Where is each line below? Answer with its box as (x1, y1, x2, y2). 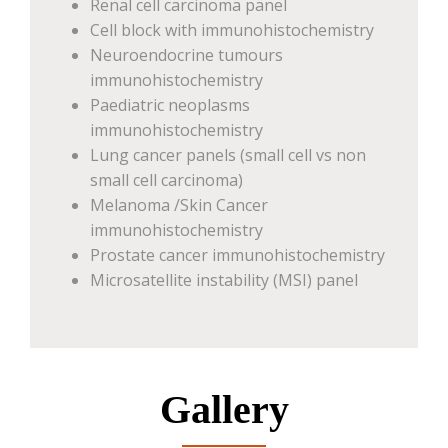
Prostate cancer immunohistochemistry (90, 244, 385, 266)
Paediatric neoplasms (90, 94, 250, 116)
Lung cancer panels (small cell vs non (90, 144, 366, 166)
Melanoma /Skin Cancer (90, 194, 268, 216)
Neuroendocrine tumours (90, 44, 283, 66)
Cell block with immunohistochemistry (90, 19, 374, 41)
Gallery (159, 387, 289, 432)
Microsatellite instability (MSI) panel (90, 269, 358, 291)
